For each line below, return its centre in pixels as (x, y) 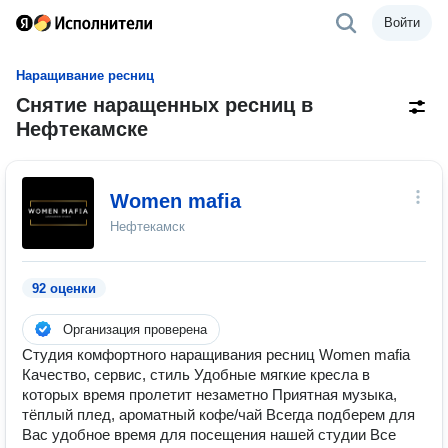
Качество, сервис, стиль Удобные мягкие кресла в (196, 374)
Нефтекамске (82, 129)
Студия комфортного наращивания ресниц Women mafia (216, 354)
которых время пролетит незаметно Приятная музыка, (209, 394)
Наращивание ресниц (85, 75)
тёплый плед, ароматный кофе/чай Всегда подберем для (218, 414)
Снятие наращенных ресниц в (164, 105)
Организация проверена (135, 329)
